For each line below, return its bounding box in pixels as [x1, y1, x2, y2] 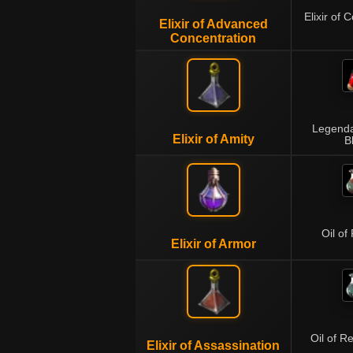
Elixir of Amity [172, 132, 255, 146]
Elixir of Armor [170, 237, 256, 251]
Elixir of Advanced [158, 17, 268, 31]
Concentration [170, 32, 256, 45]
